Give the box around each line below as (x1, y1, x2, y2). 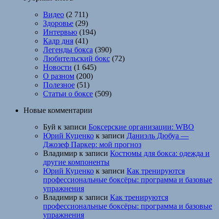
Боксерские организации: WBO (88, 123, 194, 131)
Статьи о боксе (43, 89, 93, 98)
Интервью (43, 28, 77, 37)
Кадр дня (43, 37, 73, 45)
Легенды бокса (43, 45, 93, 54)
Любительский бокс (43, 54, 110, 63)
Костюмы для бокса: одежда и (110, 149, 210, 158)
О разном (43, 72, 74, 81)
